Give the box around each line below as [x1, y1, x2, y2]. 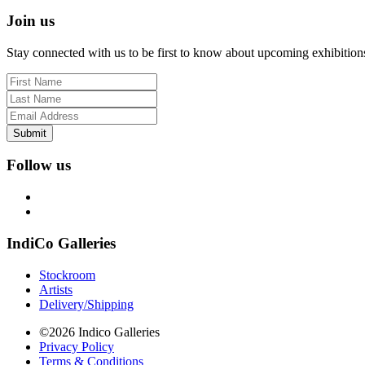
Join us [7, 11, 55, 29]
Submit [13, 126, 46, 139]
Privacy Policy [39, 339, 114, 354]
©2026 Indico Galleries [39, 324, 160, 339]
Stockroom [39, 267, 95, 282]
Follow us [7, 156, 71, 174]
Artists [39, 282, 73, 297]
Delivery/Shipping [39, 297, 134, 311]
